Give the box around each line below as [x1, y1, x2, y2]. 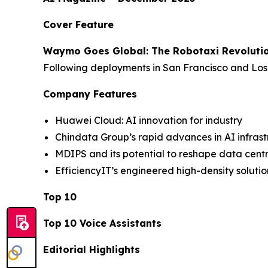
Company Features [43, 87, 137, 100]
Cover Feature [43, 18, 114, 31]
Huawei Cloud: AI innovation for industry [55, 114, 242, 126]
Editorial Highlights [43, 243, 140, 255]
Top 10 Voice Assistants [43, 217, 162, 229]
